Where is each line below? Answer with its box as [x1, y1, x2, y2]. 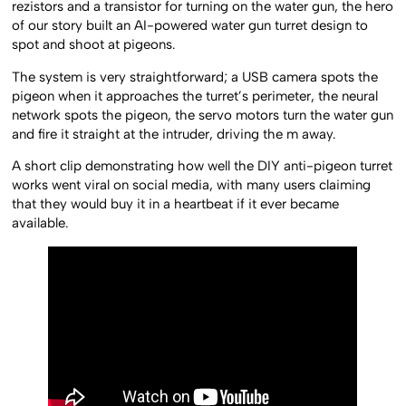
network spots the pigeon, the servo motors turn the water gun [12, 106, 394, 123]
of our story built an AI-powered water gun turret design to [12, 17, 369, 34]
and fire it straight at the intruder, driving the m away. [12, 125, 337, 142]
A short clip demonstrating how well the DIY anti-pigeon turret [12, 158, 393, 175]
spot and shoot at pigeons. [12, 36, 177, 53]
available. [12, 215, 70, 232]
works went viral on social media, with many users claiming [12, 177, 372, 194]
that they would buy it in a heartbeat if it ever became [12, 196, 340, 213]
